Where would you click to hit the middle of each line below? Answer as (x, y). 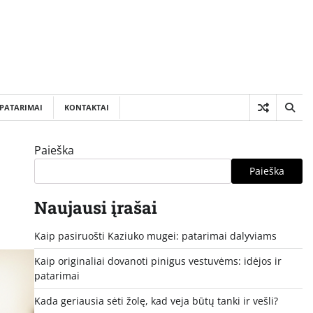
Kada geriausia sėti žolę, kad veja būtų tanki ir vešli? (156, 300)
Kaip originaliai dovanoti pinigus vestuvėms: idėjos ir (158, 261)
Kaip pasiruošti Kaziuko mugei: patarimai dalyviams (155, 235)
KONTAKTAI (87, 107)
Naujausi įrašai (95, 207)
